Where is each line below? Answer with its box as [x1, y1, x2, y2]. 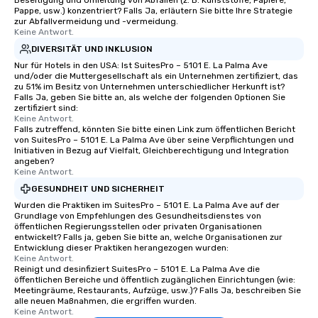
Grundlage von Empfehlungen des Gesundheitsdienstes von [14, 211, 261, 221]
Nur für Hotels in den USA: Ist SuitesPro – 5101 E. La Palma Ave [14, 60, 268, 70]
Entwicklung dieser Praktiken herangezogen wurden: [14, 243, 229, 253]
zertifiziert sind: [14, 103, 78, 113]
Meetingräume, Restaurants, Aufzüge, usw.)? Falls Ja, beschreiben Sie [14, 285, 301, 295]
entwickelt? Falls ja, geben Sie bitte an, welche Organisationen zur [14, 232, 283, 242]
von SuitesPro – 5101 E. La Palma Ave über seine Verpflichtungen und [14, 135, 294, 145]
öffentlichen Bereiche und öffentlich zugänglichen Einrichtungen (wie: [14, 275, 295, 285]
